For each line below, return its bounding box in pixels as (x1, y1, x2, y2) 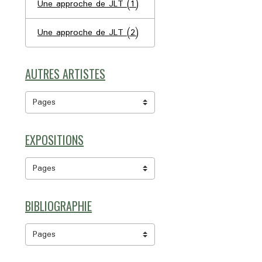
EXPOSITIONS (25, 131, 84, 149)
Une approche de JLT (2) (37, 26, 139, 40)
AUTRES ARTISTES (25, 65, 105, 83)
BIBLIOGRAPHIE (25, 197, 92, 215)
